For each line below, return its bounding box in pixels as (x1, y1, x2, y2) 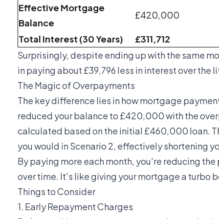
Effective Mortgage (19, 1, 105, 13)
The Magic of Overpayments (18, 79, 135, 91)
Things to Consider (18, 185, 95, 197)
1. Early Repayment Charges (18, 200, 133, 212)
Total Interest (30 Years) (19, 33, 123, 44)
